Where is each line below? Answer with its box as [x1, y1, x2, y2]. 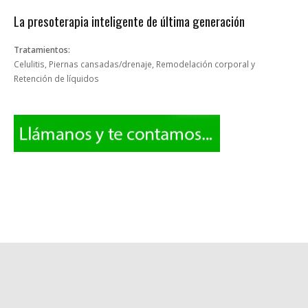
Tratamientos [14, 44, 68, 56]
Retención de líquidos [14, 73, 99, 85]
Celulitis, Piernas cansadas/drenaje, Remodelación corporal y [14, 58, 255, 71]
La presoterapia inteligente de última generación [14, 12, 245, 31]
